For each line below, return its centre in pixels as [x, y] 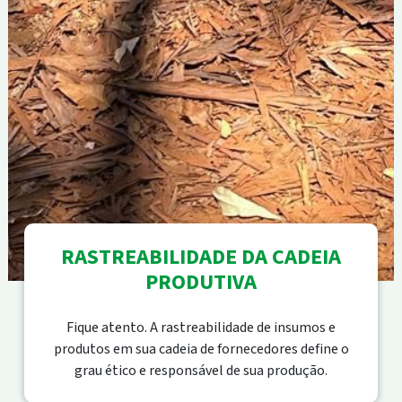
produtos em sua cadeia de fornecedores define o [201, 349]
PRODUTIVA [201, 282]
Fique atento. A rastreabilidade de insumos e [201, 327]
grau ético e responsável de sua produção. [201, 370]
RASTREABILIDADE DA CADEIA [201, 257]
